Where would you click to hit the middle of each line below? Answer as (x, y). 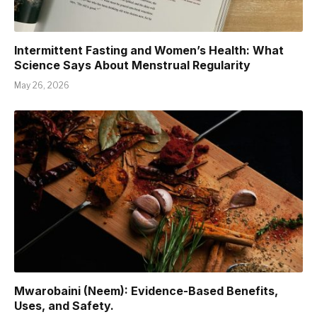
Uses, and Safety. (64, 306)
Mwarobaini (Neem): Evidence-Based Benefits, (146, 291)
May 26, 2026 (42, 85)
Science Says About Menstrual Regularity (132, 65)
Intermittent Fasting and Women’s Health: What (149, 50)
